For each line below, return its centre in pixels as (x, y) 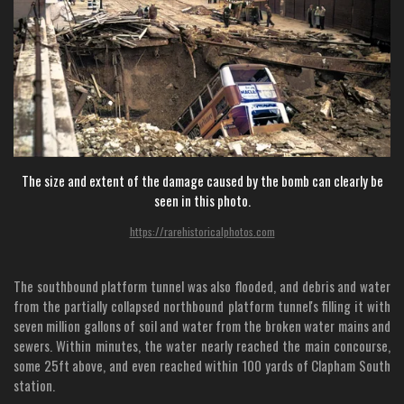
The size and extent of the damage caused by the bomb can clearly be (202, 181)
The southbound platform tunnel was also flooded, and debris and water (202, 286)
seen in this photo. (202, 201)
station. (34, 386)
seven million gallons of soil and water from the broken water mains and (202, 326)
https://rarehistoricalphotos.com (202, 232)
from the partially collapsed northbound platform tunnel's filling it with (202, 306)
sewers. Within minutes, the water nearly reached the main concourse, (202, 346)
